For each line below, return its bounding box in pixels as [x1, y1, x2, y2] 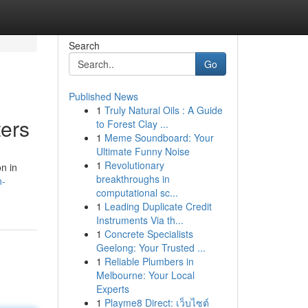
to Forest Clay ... [96, 117, 168, 131]
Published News [68, 89, 138, 103]
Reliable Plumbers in [104, 254, 194, 268]
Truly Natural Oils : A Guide [104, 103, 223, 117]
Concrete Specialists [104, 227, 193, 241]
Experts [96, 282, 129, 296]
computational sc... [96, 186, 178, 199]
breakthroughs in [96, 172, 170, 186]
